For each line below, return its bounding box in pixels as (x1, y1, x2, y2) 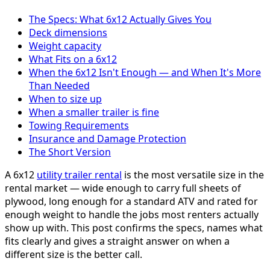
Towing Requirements (29, 119, 129, 133)
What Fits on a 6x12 (29, 52, 117, 66)
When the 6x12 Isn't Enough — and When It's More (29, 66, 261, 80)
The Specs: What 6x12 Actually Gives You (29, 13, 212, 27)
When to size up (29, 92, 102, 106)
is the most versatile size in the (122, 168, 264, 182)
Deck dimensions (29, 26, 107, 40)
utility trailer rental (37, 168, 122, 182)
